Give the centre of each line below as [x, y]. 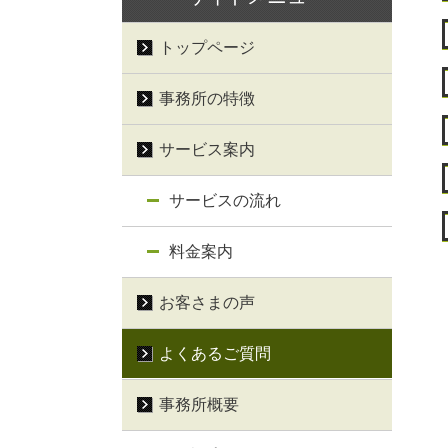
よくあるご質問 [215, 353]
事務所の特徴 [207, 98]
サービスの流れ [225, 200]
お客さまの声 [207, 302]
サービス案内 [207, 149]
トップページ [207, 47]
